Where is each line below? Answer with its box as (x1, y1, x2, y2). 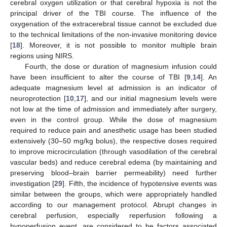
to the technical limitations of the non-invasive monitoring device (10, 30, 217, 39)
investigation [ (10, 179, 55, 187)
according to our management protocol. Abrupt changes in (10, 200, 217, 209)
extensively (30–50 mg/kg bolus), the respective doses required (10, 136, 217, 145)
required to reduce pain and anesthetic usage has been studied (10, 126, 217, 134)
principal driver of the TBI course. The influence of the (10, 9, 217, 17)
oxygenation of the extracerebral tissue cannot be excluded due (10, 19, 217, 28)
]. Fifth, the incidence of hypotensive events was (62, 179, 217, 187)
